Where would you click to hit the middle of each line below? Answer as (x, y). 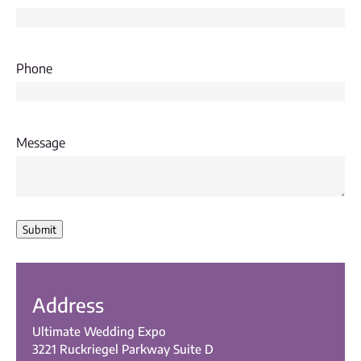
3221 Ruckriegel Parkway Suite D (123, 349)
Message (41, 143)
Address (68, 305)
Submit (39, 229)
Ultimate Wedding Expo (99, 331)
